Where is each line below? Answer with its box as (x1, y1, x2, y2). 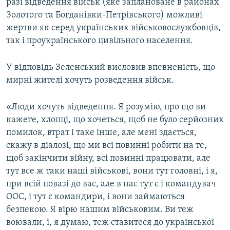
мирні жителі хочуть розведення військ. (6, 75, 174, 86)
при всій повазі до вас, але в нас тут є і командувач (6, 179, 216, 189)
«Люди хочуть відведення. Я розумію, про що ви (6, 102, 206, 112)
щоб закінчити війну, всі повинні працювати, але (6, 154, 210, 164)
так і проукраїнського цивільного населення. (6, 36, 193, 46)
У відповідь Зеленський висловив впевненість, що (6, 63, 215, 73)
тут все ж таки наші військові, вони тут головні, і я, (6, 166, 218, 177)
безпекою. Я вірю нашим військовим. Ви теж (6, 205, 194, 215)
